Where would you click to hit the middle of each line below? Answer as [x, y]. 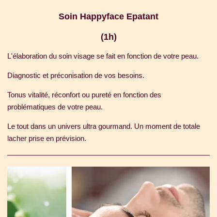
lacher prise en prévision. [47, 138]
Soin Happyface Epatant [108, 17]
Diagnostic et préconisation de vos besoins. [76, 75]
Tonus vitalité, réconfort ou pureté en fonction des [84, 94]
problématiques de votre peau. [55, 107]
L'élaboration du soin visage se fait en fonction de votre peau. [103, 56]
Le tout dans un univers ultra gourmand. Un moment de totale [104, 126]
